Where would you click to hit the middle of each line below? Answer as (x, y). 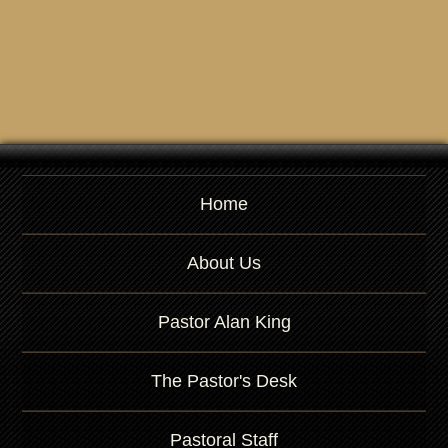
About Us (224, 263)
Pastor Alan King (224, 322)
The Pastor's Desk (224, 381)
